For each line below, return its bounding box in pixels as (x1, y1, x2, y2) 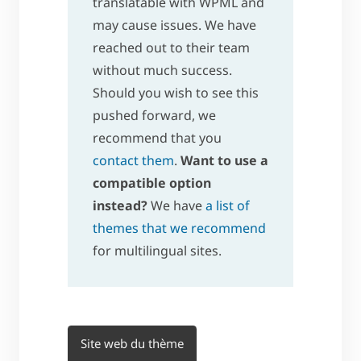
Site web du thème (81, 335, 184, 352)
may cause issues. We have (92, 16, 256, 35)
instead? (92, 197, 147, 215)
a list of (205, 197, 250, 215)
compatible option (92, 174, 211, 193)
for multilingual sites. (92, 242, 222, 260)
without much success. (92, 61, 232, 80)
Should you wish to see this (92, 84, 259, 102)
